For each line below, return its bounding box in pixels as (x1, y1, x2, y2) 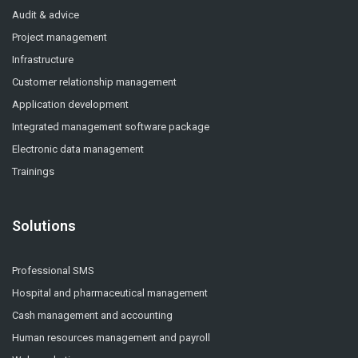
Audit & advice (12, 8, 79, 21)
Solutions (12, 217, 76, 234)
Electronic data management (12, 142, 144, 155)
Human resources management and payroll (12, 331, 210, 344)
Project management (12, 30, 107, 43)
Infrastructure (12, 53, 74, 66)
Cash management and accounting (12, 308, 173, 321)
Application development (12, 97, 129, 110)
